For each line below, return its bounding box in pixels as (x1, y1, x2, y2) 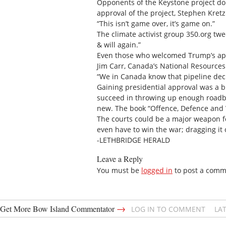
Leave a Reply (97, 153, 143, 164)
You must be (97, 165, 141, 175)
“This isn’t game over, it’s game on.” (97, 19, 215, 29)
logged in (141, 165, 173, 175)
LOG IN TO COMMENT (131, 204, 205, 214)
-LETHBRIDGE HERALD (97, 135, 170, 145)
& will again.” (97, 40, 141, 50)
